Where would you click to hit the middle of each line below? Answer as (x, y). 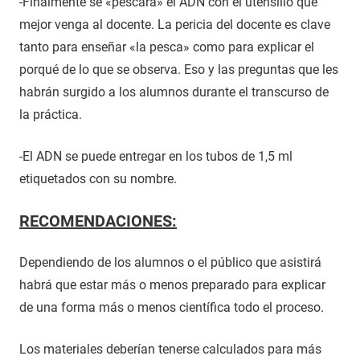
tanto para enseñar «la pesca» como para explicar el (167, 47)
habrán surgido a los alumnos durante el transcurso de (174, 92)
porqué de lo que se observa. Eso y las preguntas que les (179, 69)
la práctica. (51, 114)
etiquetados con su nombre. (98, 178)
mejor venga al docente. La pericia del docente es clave (175, 24)
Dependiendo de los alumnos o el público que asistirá (170, 262)
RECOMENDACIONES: (98, 221)
